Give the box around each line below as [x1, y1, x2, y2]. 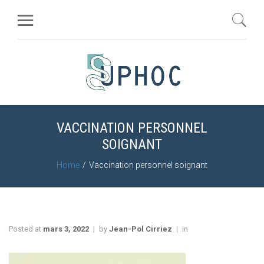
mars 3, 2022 [43, 225, 89, 233]
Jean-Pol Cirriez [109, 225, 172, 233]
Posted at [9, 225, 43, 233]
